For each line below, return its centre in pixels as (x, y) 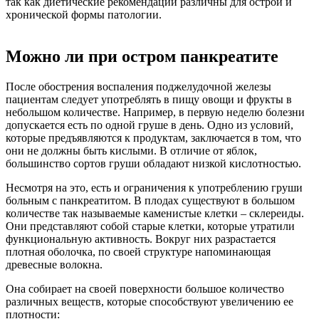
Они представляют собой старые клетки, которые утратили (150, 226)
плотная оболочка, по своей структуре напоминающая (138, 252)
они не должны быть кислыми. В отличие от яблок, (131, 151)
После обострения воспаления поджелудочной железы (138, 87)
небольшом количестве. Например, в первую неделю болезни (155, 113)
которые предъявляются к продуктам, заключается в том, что (153, 138)
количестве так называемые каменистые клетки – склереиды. (155, 214)
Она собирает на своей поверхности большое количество (145, 289)
